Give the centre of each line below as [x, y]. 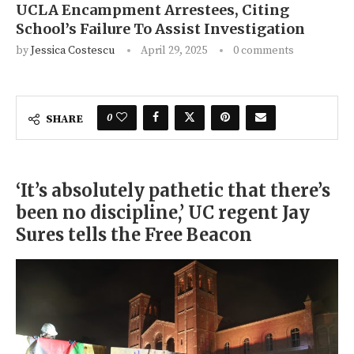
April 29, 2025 [174, 51]
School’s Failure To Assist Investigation [160, 29]
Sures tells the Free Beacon [134, 235]
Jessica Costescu [73, 51]
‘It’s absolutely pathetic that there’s [173, 191]
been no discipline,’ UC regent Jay [163, 213]
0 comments [264, 51]
